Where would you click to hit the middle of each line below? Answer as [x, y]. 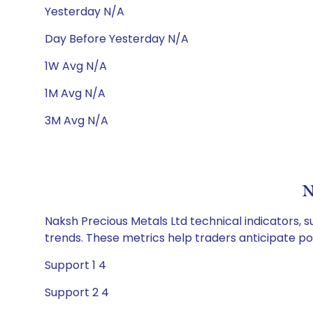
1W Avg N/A [76, 66]
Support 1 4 [75, 265]
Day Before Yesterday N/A [117, 39]
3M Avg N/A [77, 121]
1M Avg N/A [75, 93]
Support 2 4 [77, 292]
